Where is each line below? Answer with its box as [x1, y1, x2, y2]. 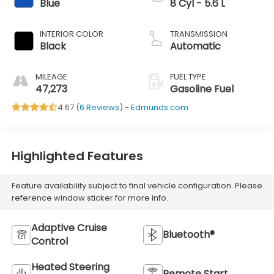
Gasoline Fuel [170, 81, 234, 96]
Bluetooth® [163, 227, 215, 242]
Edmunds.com [130, 101, 188, 113]
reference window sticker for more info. [11, 192, 168, 204]
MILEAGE [35, 70, 67, 83]
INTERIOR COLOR [39, 28, 103, 40]
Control [31, 234, 68, 248]
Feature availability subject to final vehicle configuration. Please [11, 180, 262, 192]
